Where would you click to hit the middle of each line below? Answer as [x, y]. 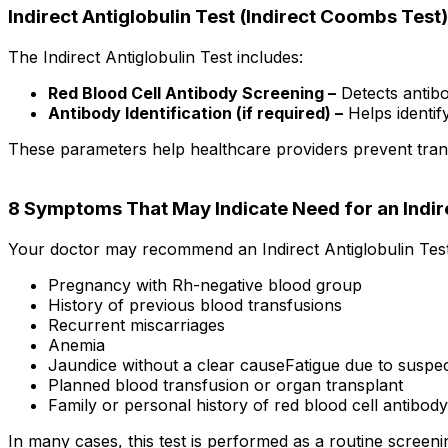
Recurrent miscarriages [136, 325]
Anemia [76, 345]
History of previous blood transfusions [195, 305]
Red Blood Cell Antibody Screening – [192, 92]
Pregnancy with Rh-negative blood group [205, 285]
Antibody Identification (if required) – [195, 112]
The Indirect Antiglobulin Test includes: [155, 56]
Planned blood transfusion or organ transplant [225, 385]
